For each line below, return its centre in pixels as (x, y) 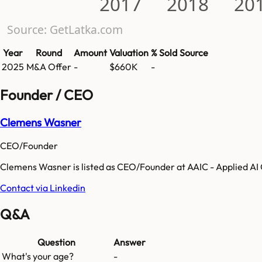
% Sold (164, 52)
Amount (90, 52)
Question (56, 242)
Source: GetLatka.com (65, 29)
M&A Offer (49, 66)
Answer (130, 242)
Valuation (129, 52)
